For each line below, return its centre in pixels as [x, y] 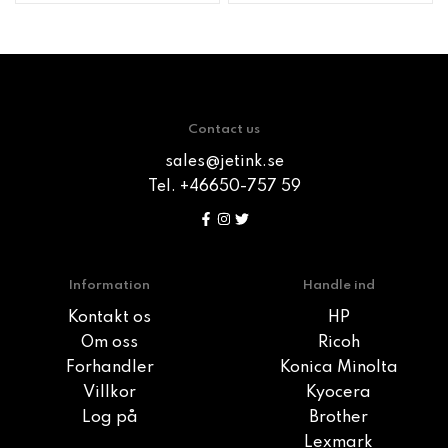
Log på [109, 418]
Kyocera [338, 393]
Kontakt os [109, 318]
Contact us [224, 129]
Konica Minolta [338, 368]
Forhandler [109, 368]
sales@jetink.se [224, 162]
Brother [338, 418]
